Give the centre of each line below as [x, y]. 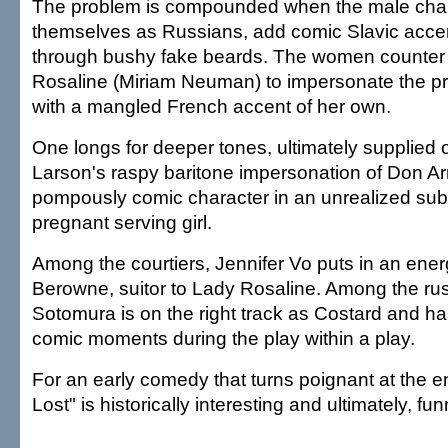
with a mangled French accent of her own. [211, 106]
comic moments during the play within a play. [223, 338]
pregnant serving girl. [122, 222]
